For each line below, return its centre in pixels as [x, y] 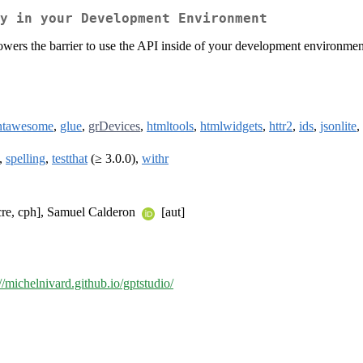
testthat [70, 159]
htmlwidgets [231, 126]
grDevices [114, 126]
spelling [26, 159]
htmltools [170, 126]
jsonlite [338, 126]
